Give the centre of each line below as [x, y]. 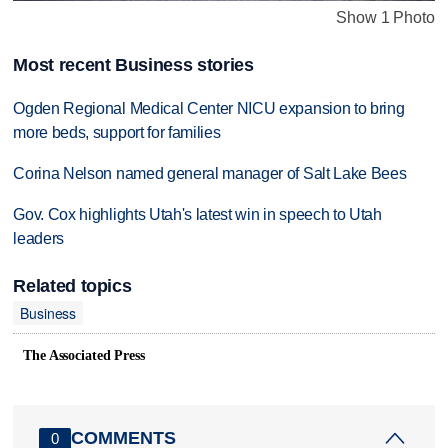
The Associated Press [84, 355]
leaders [39, 238]
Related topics [72, 285]
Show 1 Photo [385, 17]
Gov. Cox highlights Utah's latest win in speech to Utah [197, 214]
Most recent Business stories [133, 64]
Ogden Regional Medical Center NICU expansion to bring [209, 108]
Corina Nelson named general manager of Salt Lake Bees [210, 173]
